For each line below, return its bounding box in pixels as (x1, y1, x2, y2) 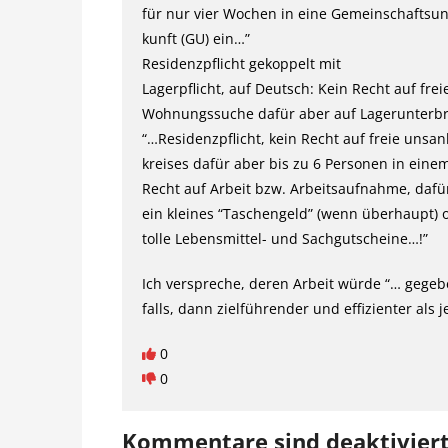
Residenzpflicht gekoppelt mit (142, 54, 341, 74)
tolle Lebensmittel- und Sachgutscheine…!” (142, 229, 428, 249)
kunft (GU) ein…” (142, 29, 250, 49)
